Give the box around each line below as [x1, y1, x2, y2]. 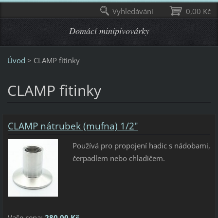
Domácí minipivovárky [69, 25, 149, 36]
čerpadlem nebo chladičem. [72, 153, 165, 163]
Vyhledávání [112, 6, 154, 16]
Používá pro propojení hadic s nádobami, [72, 141, 210, 151]
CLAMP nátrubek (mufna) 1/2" [7, 120, 138, 133]
